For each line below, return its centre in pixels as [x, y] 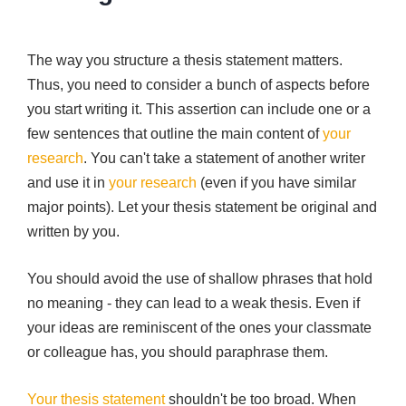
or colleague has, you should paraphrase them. [178, 352]
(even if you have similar [276, 183]
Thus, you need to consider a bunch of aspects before [198, 85]
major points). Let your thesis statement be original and [202, 207]
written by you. [73, 232]
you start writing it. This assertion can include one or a [199, 109]
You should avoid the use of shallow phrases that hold [200, 279]
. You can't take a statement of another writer [224, 158]
